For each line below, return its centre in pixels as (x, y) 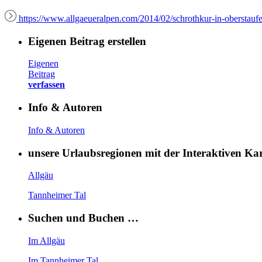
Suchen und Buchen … (83, 218)
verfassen (46, 85)
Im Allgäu (46, 240)
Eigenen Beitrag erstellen (87, 41)
